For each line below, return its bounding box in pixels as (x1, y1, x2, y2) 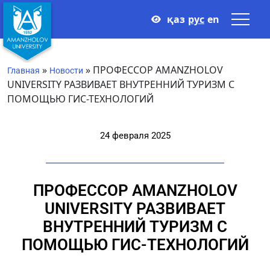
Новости (49, 66, 83, 75)
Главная (7, 66, 40, 75)
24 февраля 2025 (99, 130, 171, 141)
